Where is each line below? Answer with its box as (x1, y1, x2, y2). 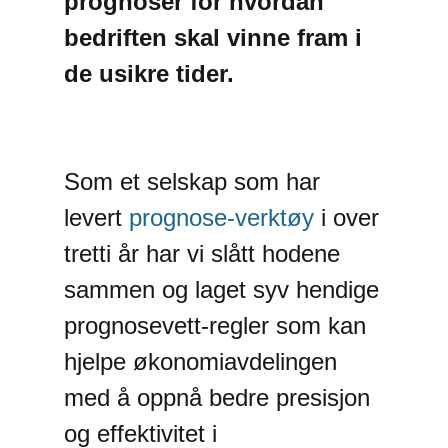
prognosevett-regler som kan (64, 312, 366, 339)
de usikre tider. (64, 60, 234, 87)
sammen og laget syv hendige (64, 276, 379, 303)
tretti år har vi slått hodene (64, 240, 340, 267)
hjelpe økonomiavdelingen (64, 348, 337, 375)
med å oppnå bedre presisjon (64, 384, 370, 411)
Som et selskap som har (64, 168, 320, 195)
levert (64, 204, 129, 231)
